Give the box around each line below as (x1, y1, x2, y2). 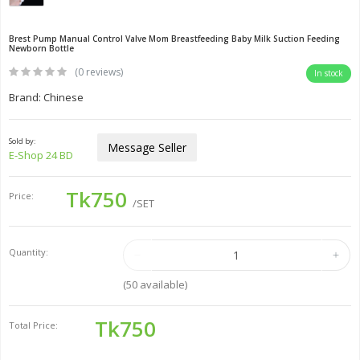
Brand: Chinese (9, 89, 84, 104)
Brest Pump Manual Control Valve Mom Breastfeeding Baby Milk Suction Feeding (9, 32, 340, 44)
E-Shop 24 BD (9, 147, 73, 162)
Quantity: (9, 245, 48, 258)
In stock (314, 67, 343, 80)
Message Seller (108, 140, 186, 156)
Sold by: (9, 135, 35, 146)
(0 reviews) (75, 65, 123, 80)
